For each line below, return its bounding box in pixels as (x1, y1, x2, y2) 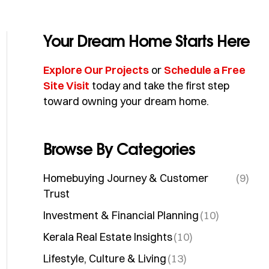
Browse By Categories (43, 139, 195, 159)
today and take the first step (92, 79, 229, 92)
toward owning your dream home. (43, 94, 209, 108)
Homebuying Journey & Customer (43, 171, 208, 185)
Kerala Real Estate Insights (43, 230, 172, 244)
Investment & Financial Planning (43, 208, 199, 222)
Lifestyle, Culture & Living (43, 252, 166, 265)
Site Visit (43, 79, 89, 92)
